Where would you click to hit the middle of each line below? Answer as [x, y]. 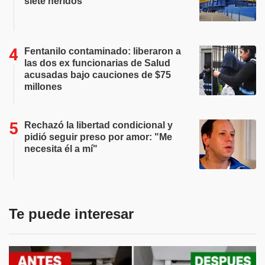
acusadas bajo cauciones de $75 [98, 75]
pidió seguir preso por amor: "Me [98, 137]
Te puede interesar [71, 214]
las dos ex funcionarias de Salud [97, 63]
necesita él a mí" [61, 149]
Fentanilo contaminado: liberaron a [103, 51]
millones [43, 87]
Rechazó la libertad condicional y [98, 125]
